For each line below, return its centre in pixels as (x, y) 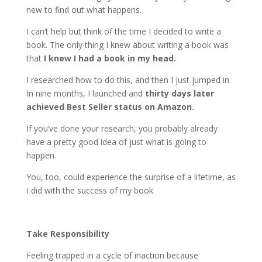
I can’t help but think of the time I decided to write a (123, 31)
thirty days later (179, 93)
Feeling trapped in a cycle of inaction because (112, 255)
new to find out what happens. (84, 10)
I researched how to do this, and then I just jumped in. (128, 80)
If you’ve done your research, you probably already (122, 128)
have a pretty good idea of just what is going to (116, 142)
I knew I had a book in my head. (110, 58)
